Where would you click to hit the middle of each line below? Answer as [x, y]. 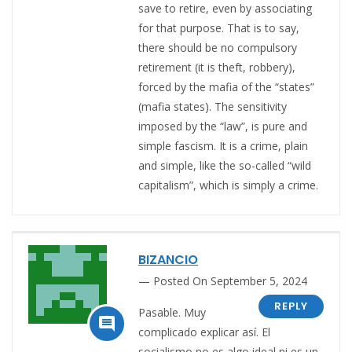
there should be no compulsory [218, 47]
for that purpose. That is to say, [219, 27]
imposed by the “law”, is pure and [223, 126]
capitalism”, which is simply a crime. [228, 185]
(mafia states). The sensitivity [213, 106]
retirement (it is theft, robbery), [217, 67]
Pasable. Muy [172, 312]
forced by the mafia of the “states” [226, 86]
